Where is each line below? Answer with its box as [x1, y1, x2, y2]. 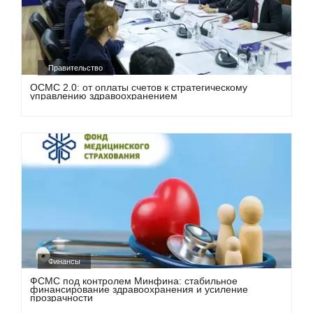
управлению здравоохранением [30, 89, 178, 101]
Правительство [48, 63, 103, 72]
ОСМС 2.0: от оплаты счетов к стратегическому [30, 81, 248, 93]
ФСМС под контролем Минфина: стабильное [30, 275, 238, 287]
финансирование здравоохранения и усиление [30, 284, 249, 296]
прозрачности [30, 292, 94, 304]
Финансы [48, 257, 81, 266]
